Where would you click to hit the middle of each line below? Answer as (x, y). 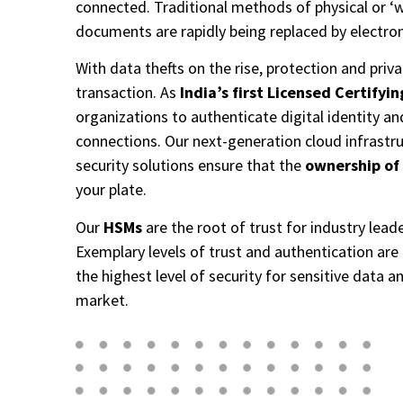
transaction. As (128, 93)
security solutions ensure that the (190, 166)
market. (102, 300)
